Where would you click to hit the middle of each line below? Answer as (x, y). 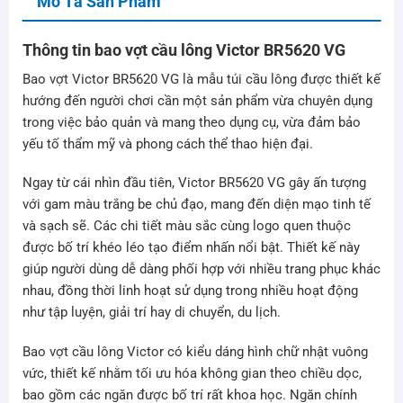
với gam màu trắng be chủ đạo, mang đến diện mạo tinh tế (196, 205)
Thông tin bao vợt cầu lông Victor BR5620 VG (184, 49)
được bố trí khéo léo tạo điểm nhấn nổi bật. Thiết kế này (191, 248)
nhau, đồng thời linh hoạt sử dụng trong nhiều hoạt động (190, 291)
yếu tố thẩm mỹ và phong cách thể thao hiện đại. (167, 143)
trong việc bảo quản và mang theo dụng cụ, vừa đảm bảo (191, 122)
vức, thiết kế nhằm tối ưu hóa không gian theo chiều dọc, (192, 373)
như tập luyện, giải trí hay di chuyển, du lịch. (151, 313)
